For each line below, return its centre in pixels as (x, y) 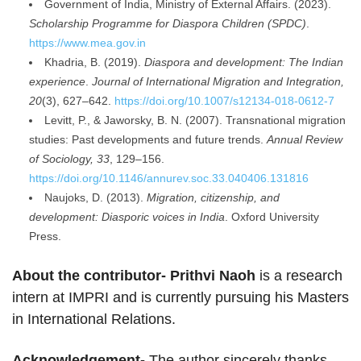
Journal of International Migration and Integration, (218, 82)
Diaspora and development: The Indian (244, 62)
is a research (299, 276)
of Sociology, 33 (69, 159)
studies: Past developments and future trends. (148, 140)
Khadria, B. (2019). (94, 62)
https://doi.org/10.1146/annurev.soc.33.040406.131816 (169, 178)
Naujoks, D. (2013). (95, 198)
